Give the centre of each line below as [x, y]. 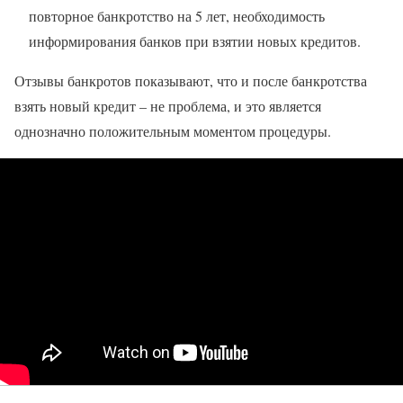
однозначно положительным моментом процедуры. [173, 131]
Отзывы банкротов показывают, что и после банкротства [191, 81]
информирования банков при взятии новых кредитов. [195, 41]
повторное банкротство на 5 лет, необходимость [177, 16]
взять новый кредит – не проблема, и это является [168, 106]
